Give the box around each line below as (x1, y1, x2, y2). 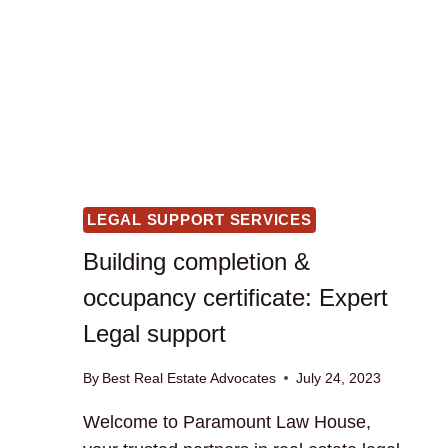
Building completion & (83, 248, 310, 276)
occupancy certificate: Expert (83, 284, 388, 312)
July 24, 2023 (296, 369, 382, 386)
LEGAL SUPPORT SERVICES (87, 210, 312, 228)
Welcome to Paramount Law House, (83, 411, 371, 432)
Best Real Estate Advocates (102, 369, 277, 386)
